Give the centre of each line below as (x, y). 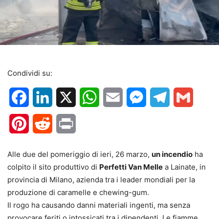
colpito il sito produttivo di (53, 167)
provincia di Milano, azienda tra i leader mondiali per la (101, 180)
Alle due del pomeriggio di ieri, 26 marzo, (79, 154)
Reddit (64, 124)
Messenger (166, 98)
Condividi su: (30, 73)
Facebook (47, 98)
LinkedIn (68, 98)
